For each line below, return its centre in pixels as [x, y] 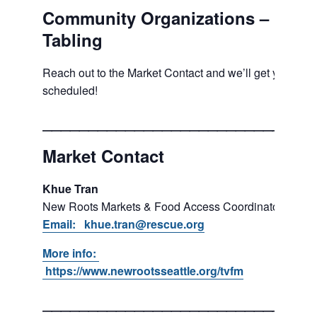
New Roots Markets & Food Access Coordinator [162, 207]
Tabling [73, 40]
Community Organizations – [156, 18]
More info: [71, 253]
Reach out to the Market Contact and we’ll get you [167, 73]
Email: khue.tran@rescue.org [123, 224]
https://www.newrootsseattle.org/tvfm [143, 271]
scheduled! [70, 91]
